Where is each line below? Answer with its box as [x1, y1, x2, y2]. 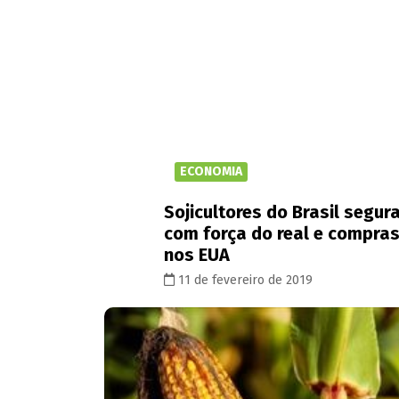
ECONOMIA [180, 164, 242, 179]
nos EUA [164, 244, 230, 265]
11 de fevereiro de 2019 [175, 273, 313, 288]
